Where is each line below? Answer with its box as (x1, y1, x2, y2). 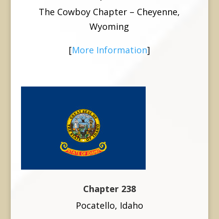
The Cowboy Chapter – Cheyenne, (39, 5, 180, 18)
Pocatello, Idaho (75, 199, 143, 211)
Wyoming (89, 20, 130, 32)
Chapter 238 (83, 182, 136, 195)
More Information (71, 44, 147, 56)
